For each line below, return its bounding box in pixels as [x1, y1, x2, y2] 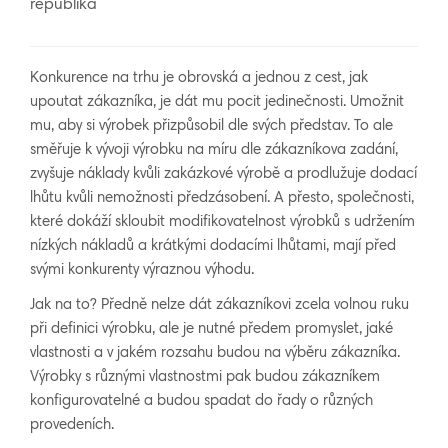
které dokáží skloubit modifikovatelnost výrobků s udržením [30, 215, 415, 230]
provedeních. [30, 418, 114, 433]
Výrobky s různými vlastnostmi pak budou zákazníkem [30, 370, 380, 385]
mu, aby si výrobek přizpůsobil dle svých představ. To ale [30, 119, 393, 134]
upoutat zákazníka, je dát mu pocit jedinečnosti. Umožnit [30, 95, 404, 110]
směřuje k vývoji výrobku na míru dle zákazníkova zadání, [30, 143, 398, 158]
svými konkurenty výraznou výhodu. [30, 263, 254, 278]
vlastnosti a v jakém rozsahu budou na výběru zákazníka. [30, 346, 400, 361]
